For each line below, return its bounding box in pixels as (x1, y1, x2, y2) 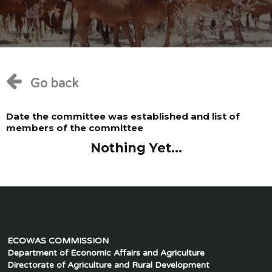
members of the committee (6, 122, 143, 134)
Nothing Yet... (90, 140, 182, 155)
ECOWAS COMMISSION (7, 236, 109, 246)
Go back (30, 76, 78, 91)
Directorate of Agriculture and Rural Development (7, 260, 209, 270)
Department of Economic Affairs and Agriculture (7, 248, 205, 258)
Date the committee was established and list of (6, 110, 240, 122)
